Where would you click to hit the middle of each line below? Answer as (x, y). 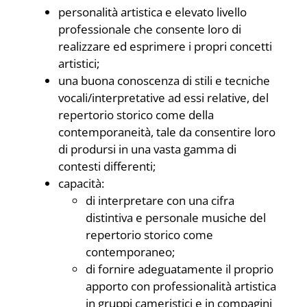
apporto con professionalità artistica (181, 286)
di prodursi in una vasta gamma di (147, 149)
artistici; (79, 63)
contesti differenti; (107, 166)
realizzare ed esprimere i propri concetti (165, 46)
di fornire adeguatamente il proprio (180, 269)
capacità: (81, 183)
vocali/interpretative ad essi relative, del (163, 97)
